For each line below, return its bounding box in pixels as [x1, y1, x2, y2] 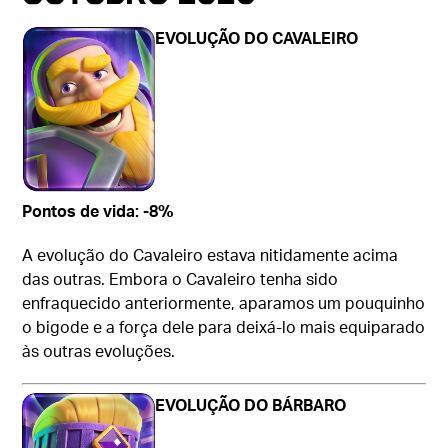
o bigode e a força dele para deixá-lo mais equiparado [22, 316, 426, 338]
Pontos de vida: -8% [22, 200, 175, 222]
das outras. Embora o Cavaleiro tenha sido [22, 268, 339, 290]
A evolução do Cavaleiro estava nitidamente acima [22, 244, 399, 266]
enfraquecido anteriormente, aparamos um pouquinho [22, 292, 426, 314]
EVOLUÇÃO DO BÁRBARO [155, 394, 347, 416]
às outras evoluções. [22, 340, 176, 362]
